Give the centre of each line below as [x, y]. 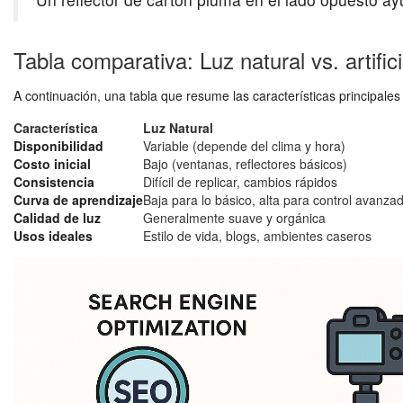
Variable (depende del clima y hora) [244, 146]
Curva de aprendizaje [78, 200]
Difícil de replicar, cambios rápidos [240, 182]
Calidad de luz [57, 218]
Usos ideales [53, 236]
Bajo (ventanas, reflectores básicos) [245, 164]
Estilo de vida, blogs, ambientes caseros [257, 236]
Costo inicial [52, 164]
